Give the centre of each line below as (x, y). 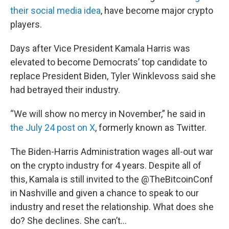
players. (26, 24)
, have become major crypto (157, 10)
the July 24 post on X (53, 128)
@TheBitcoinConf (177, 179)
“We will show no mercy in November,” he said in (108, 114)
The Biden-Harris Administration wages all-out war (112, 152)
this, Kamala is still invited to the (76, 179)
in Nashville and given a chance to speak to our (105, 193)
